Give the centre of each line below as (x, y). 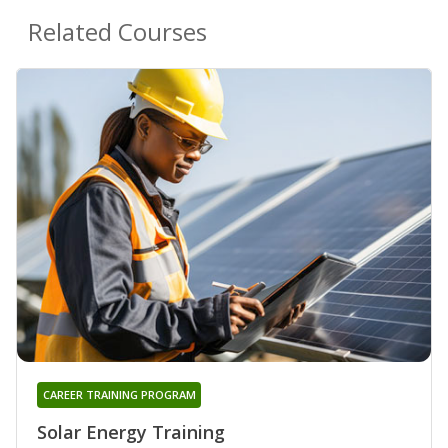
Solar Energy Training (131, 432)
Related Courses (117, 31)
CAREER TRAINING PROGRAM (119, 395)
